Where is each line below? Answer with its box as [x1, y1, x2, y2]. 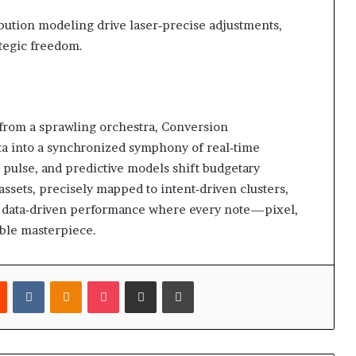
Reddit [6, 273, 39, 287]
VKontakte [44, 273, 98, 287]
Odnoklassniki [81, 273, 152, 287]
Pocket [118, 273, 153, 287]
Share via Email [156, 273, 184, 287]
